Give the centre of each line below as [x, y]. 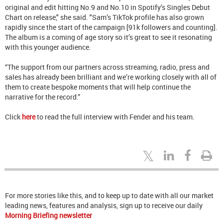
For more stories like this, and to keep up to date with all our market [109, 195]
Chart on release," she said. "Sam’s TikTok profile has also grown [105, 17]
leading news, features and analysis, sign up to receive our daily [104, 205]
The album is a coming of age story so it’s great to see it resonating [109, 37]
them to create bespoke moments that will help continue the [98, 87]
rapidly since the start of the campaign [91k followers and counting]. [111, 27]
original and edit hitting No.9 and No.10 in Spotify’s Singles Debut [108, 7]
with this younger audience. [49, 47]
